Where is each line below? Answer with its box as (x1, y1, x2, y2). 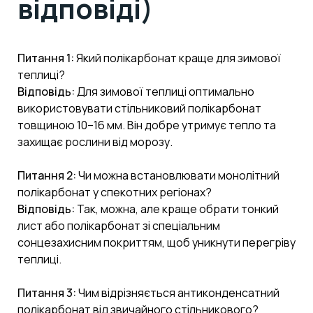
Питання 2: (17, 167, 76, 183)
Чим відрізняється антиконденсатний (76, 284, 279, 300)
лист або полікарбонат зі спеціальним (17, 217, 220, 233)
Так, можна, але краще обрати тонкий (75, 201, 279, 217)
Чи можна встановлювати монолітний (76, 167, 279, 183)
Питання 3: (17, 284, 76, 300)
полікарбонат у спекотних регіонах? (17, 184, 212, 200)
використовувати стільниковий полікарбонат (17, 100, 261, 116)
